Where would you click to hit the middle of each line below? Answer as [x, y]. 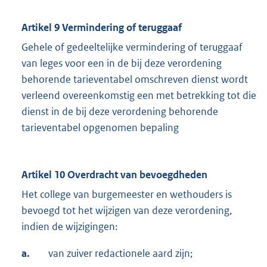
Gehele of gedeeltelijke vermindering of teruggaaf [132, 47]
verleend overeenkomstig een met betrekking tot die [139, 96]
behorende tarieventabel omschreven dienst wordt [135, 80]
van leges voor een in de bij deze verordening [122, 63]
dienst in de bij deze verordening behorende [120, 112]
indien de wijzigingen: [69, 227]
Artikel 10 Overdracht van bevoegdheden [114, 175]
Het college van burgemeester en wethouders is [127, 195]
